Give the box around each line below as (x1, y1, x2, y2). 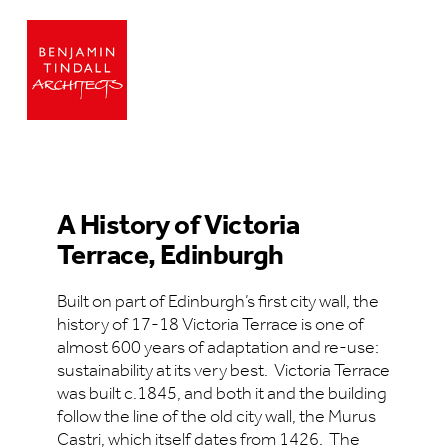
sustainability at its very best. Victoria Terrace (56, 359, 390, 381)
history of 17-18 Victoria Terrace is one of (56, 313, 364, 335)
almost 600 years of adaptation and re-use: (56, 336, 379, 358)
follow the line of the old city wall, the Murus (56, 405, 376, 427)
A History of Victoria (56, 208, 300, 241)
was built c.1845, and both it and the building (56, 382, 387, 404)
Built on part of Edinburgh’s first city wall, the (56, 290, 379, 312)
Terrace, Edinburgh (56, 238, 284, 271)
